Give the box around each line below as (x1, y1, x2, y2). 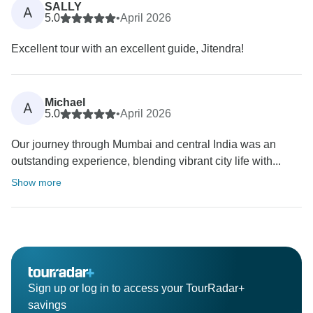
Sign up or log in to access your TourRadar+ (28, 282, 245, 295)
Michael (45, 96, 85, 109)
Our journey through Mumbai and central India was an (11, 138, 276, 151)
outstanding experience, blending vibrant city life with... (11, 155, 281, 168)
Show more (11, 177, 61, 189)
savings (28, 299, 66, 312)
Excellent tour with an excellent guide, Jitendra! (11, 43, 244, 55)
